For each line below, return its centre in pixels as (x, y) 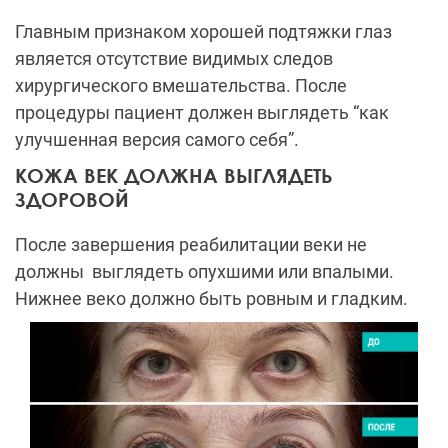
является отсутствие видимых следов (174, 58)
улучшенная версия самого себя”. (157, 139)
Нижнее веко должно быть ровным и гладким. (211, 298)
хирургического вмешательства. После (181, 85)
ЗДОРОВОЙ (72, 198)
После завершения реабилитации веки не (191, 244)
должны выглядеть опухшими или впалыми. (204, 271)
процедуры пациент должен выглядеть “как (202, 112)
